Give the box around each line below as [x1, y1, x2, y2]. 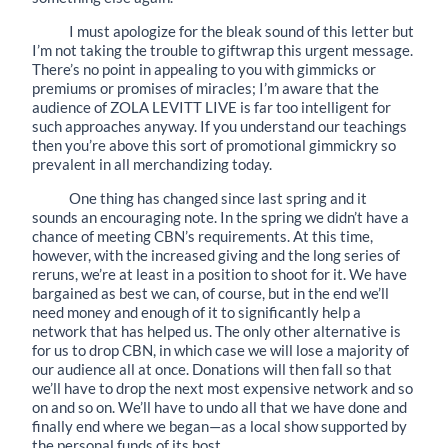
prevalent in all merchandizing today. [32, 154, 272, 173]
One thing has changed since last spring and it [69, 188, 368, 207]
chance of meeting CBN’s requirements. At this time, [32, 226, 373, 245]
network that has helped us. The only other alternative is [32, 321, 401, 340]
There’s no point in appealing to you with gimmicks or [32, 59, 376, 78]
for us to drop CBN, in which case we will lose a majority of [32, 340, 409, 359]
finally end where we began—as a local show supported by [32, 416, 407, 435]
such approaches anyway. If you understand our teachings [32, 116, 407, 135]
